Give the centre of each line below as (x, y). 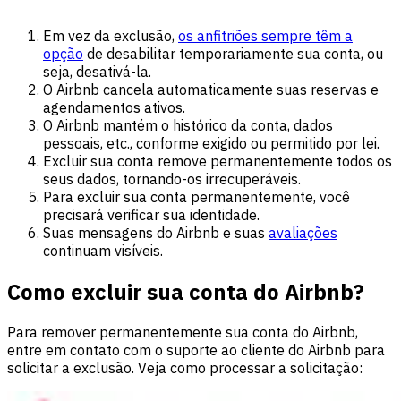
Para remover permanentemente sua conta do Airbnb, (183, 333)
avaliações (303, 232)
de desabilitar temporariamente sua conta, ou (233, 53)
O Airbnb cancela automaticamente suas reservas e (211, 89)
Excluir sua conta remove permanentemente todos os (218, 161)
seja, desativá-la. (97, 71)
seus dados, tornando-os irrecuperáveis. (172, 179)
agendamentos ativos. (114, 107)
